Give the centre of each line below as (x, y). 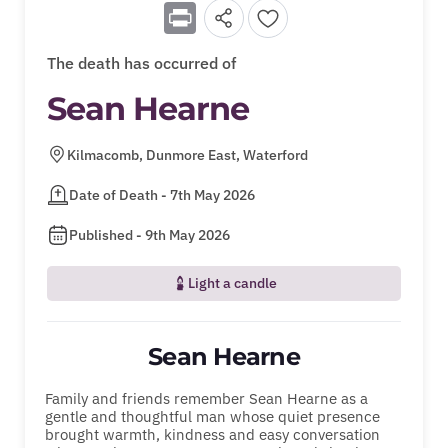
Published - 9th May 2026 (149, 234)
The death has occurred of (141, 62)
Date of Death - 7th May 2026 (161, 194)
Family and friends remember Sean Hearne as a (206, 398)
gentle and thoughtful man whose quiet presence (212, 416)
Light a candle (232, 283)
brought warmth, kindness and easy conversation (212, 434)
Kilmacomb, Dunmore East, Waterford (187, 154)
